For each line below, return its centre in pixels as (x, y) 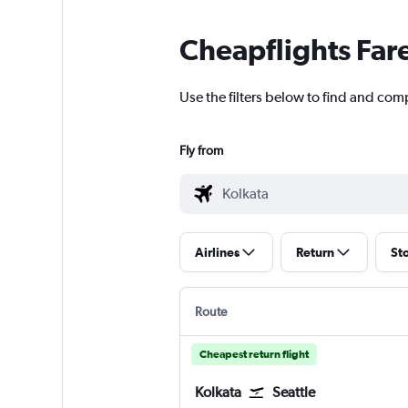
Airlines (217, 253)
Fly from (201, 151)
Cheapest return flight (254, 355)
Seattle (293, 393)
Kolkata (218, 393)
